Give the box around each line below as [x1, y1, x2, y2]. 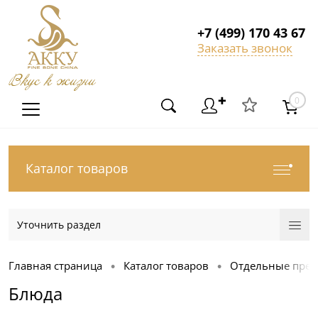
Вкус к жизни [9, 71, 95, 92]
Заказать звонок [197, 40, 292, 57]
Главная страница [9, 258, 102, 273]
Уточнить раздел [17, 218, 101, 231]
